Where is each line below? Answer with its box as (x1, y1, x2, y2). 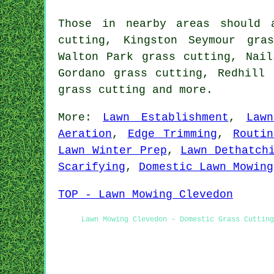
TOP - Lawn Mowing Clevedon (58, 188, 233, 201)
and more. (146, 83, 213, 96)
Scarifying (58, 160, 125, 173)
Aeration (58, 127, 112, 140)
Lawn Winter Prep (58, 144, 167, 157)
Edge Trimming (127, 127, 218, 140)
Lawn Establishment (103, 111, 229, 124)
